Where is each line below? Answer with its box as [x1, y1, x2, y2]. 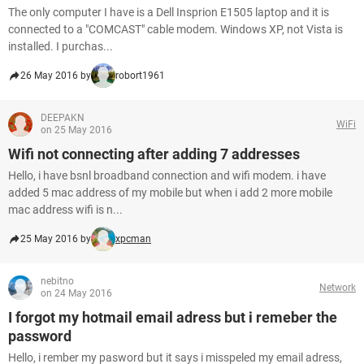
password [8, 327, 71, 344]
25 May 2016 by [20, 233, 91, 245]
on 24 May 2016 [41, 288, 112, 299]
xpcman [115, 233, 151, 245]
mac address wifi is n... [8, 203, 123, 216]
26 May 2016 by [20, 70, 91, 81]
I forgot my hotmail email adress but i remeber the [8, 309, 337, 326]
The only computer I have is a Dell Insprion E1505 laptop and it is [8, 6, 329, 19]
